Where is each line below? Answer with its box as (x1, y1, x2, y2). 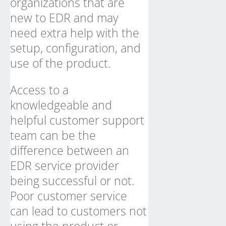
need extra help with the (10, 25, 139, 41)
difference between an (10, 142, 129, 158)
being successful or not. (10, 173, 134, 189)
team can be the (10, 127, 96, 143)
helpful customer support (10, 112, 144, 128)
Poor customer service (10, 188, 127, 204)
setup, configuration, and (10, 40, 141, 56)
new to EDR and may (10, 10, 119, 26)
